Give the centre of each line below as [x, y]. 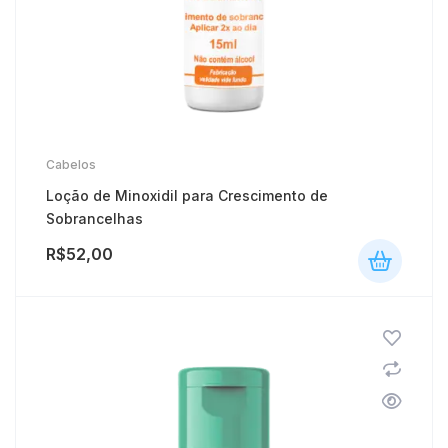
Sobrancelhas [94, 218]
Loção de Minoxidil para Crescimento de [187, 195]
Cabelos [71, 164]
